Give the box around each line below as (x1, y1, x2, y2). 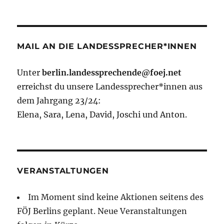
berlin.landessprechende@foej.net (42, 67, 182, 78)
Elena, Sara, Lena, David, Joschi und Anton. (17, 109, 187, 120)
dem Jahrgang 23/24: (17, 95, 101, 106)
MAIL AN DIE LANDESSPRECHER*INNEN (17, 41, 197, 51)
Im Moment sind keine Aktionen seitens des (28, 192, 204, 202)
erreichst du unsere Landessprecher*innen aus (17, 81, 203, 92)
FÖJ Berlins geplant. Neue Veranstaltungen (17, 206, 187, 216)
